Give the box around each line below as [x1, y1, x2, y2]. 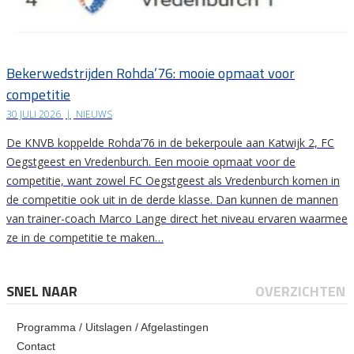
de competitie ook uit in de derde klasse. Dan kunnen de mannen [6, 192, 338, 208]
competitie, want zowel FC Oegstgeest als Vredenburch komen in [6, 173, 340, 189]
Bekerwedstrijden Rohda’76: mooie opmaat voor [6, 62, 295, 85]
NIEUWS [73, 107, 112, 122]
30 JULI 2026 [6, 107, 63, 122]
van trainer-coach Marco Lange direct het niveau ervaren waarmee [6, 211, 348, 227]
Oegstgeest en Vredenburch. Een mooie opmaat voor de [6, 154, 296, 170]
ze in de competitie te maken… [6, 230, 164, 246]
